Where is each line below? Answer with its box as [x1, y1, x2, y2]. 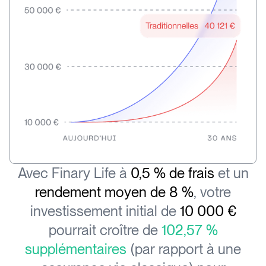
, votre [194, 183, 231, 201]
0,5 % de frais [130, 164, 214, 182]
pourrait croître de [48, 221, 161, 239]
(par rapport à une [126, 240, 241, 258]
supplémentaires [25, 240, 126, 258]
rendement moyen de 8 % [35, 183, 194, 201]
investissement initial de [30, 202, 180, 220]
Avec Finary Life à [17, 164, 131, 182]
